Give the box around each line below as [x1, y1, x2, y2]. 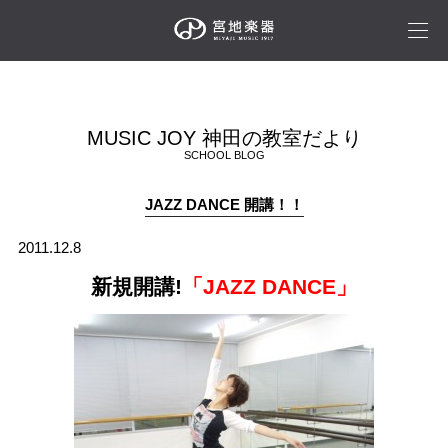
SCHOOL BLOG [183, 149, 265, 161]
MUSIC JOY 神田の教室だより [86, 127, 362, 149]
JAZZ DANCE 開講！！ [144, 196, 304, 213]
